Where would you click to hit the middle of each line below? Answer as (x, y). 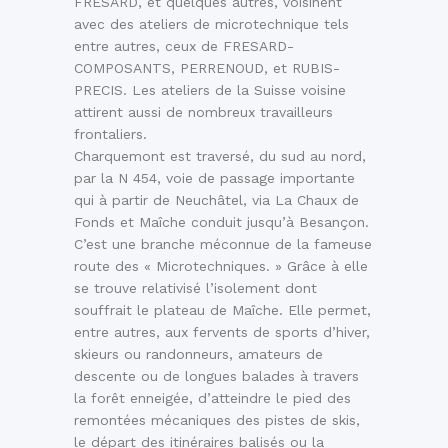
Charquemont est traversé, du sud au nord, (220, 156)
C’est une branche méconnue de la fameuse (223, 244)
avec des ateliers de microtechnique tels (211, 24)
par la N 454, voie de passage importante (214, 178)
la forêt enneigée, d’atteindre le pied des (212, 398)
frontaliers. (110, 134)
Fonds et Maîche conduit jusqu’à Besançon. (221, 222)
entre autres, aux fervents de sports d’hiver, (222, 332)
